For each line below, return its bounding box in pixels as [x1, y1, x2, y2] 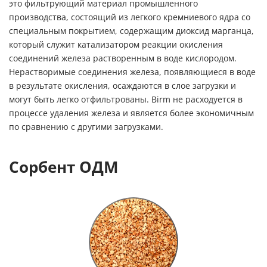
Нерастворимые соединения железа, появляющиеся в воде [9, 67, 256, 77]
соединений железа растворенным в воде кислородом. [9, 54, 237, 64]
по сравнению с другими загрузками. [9, 122, 163, 132]
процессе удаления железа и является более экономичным [9, 108, 254, 119]
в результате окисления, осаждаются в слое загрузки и [9, 81, 236, 91]
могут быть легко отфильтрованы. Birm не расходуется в [9, 95, 243, 105]
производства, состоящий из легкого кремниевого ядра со [9, 13, 250, 23]
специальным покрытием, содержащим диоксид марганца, [9, 26, 254, 36]
